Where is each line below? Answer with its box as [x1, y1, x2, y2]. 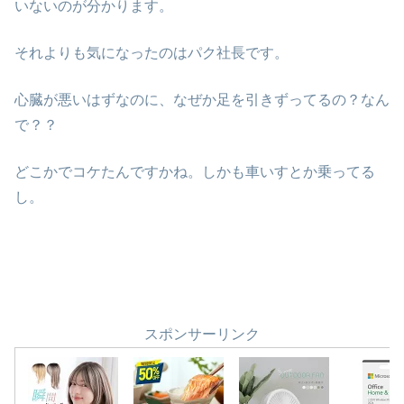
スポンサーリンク [144, 326, 260, 343]
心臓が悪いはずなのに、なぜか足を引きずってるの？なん [14, 92, 390, 108]
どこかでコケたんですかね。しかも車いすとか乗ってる [14, 164, 375, 180]
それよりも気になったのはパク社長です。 [14, 45, 289, 61]
